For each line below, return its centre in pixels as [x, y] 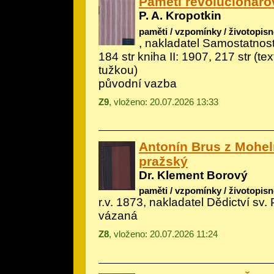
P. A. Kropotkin [180, 16]
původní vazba [138, 83]
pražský [163, 161]
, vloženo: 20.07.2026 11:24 [163, 234]
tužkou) [118, 70]
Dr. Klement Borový [193, 175]
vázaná [118, 215]
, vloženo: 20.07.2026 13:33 [164, 102]
